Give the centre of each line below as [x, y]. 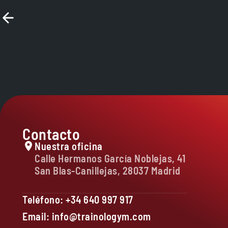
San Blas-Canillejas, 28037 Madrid [108, 170]
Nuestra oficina [69, 146]
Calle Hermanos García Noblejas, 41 [110, 158]
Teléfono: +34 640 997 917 [78, 199]
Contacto [51, 134]
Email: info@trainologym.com [87, 216]
